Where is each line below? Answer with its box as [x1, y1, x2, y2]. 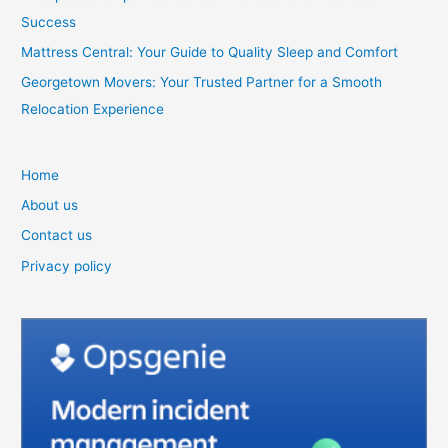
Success [21, 13, 77, 30]
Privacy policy [21, 257, 113, 274]
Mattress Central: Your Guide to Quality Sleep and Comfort [21, 43, 399, 60]
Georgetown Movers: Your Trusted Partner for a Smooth [21, 74, 383, 91]
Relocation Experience [21, 101, 165, 118]
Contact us [21, 227, 93, 244]
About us [21, 197, 79, 214]
